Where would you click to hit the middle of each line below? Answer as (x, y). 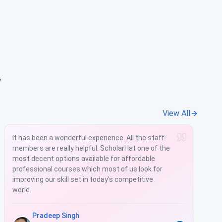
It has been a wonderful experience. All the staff (88, 138)
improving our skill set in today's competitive (83, 179)
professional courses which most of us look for (87, 169)
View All (176, 113)
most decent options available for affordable (83, 158)
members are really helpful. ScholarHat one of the (91, 148)
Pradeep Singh (55, 215)
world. (22, 190)
